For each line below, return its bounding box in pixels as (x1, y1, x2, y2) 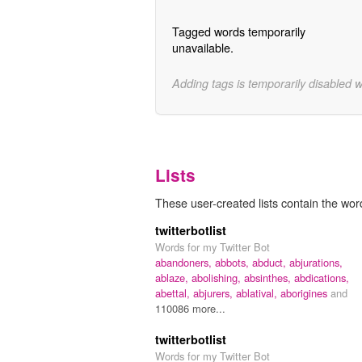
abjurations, (289, 254, 343, 270)
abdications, (294, 269, 349, 285)
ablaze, (155, 269, 192, 285)
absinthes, (244, 269, 294, 285)
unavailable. (171, 39, 234, 57)
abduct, (252, 254, 289, 270)
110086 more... (155, 300, 225, 316)
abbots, (215, 254, 252, 270)
